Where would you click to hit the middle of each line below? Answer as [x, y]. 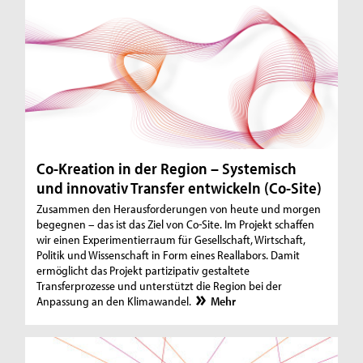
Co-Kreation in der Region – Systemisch [167, 169]
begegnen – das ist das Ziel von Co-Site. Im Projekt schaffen [176, 224]
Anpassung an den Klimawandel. [115, 301]
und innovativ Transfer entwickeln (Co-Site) [179, 188]
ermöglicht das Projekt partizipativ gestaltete [143, 271]
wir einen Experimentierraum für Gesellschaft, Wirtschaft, [171, 240]
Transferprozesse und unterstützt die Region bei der [160, 286]
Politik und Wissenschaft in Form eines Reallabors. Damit [169, 255]
